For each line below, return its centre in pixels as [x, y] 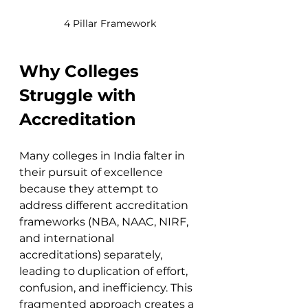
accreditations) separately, [92, 254]
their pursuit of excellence [92, 172]
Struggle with [80, 95]
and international [68, 238]
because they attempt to [90, 188]
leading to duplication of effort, [105, 271]
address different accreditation [105, 205]
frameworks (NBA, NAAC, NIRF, [105, 221]
